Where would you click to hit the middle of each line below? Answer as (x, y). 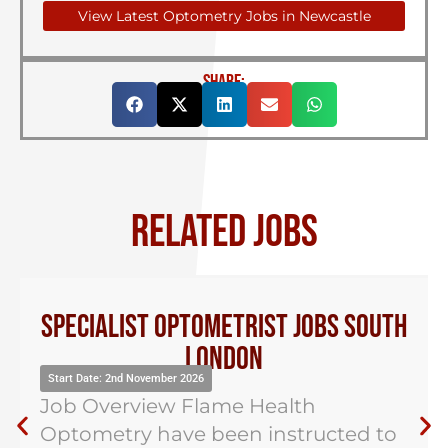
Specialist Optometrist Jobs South (224, 327)
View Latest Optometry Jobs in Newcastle (224, 16)
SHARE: (224, 82)
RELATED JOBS (224, 232)
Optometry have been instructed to (218, 434)
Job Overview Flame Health (178, 406)
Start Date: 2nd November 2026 (126, 378)
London (224, 359)
